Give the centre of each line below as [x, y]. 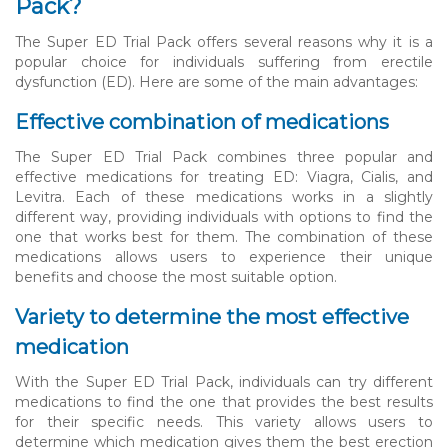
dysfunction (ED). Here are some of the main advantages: [216, 81]
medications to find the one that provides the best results [224, 401]
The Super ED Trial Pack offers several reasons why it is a [224, 41]
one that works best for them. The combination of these [224, 236]
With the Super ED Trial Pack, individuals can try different [224, 381]
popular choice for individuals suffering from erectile [224, 61]
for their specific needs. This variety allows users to [224, 421]
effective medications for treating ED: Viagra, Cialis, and [224, 176]
